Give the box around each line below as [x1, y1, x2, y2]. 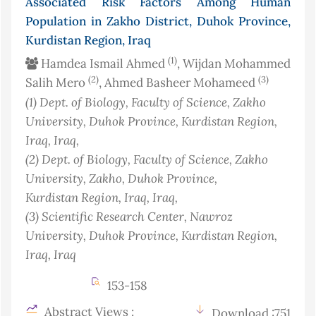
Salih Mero [25, 75, 88, 91]
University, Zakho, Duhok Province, [25, 170, 217, 187]
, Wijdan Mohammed [177, 56, 291, 72]
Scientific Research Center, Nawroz [42, 208, 233, 225]
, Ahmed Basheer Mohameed [99, 75, 258, 91]
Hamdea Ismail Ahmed [38, 56, 168, 72]
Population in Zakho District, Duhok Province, [25, 13, 291, 30]
